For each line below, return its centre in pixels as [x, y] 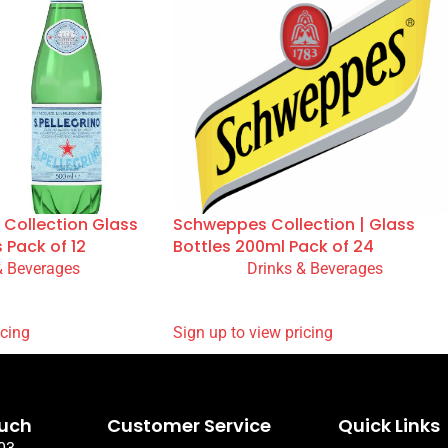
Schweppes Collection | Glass [294, 364]
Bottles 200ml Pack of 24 [273, 386]
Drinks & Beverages [314, 408]
